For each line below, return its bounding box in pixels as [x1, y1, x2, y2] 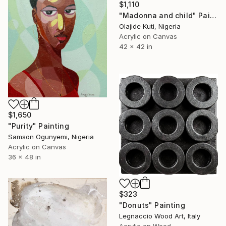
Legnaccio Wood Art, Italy [119, 212, 200, 220]
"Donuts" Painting [119, 201, 185, 210]
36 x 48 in [8, 153, 41, 161]
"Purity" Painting [8, 122, 69, 131]
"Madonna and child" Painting [209, 11, 216, 20]
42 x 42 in [119, 42, 152, 51]
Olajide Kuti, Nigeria [119, 22, 181, 31]
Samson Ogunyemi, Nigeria [8, 133, 94, 141]
